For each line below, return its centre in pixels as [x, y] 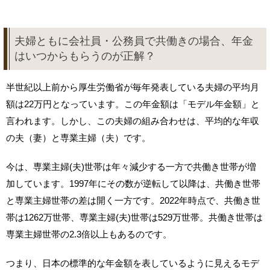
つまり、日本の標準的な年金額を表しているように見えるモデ [133, 263]
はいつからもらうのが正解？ [85, 56]
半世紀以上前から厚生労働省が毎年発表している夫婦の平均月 [133, 87]
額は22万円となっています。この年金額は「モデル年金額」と [133, 104]
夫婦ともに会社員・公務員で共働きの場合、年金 [134, 41]
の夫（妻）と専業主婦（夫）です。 [78, 137]
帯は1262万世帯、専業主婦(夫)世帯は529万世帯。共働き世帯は [134, 217]
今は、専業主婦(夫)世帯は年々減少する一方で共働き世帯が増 [131, 166]
